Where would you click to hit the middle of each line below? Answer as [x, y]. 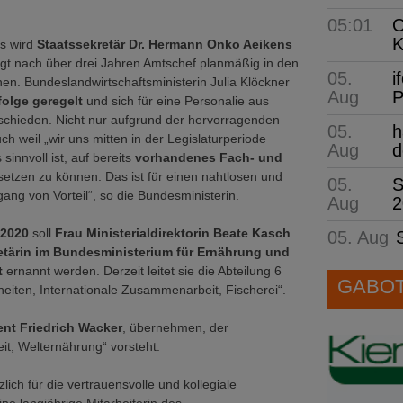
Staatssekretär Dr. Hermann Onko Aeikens [165, 44]
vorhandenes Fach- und [207, 157]
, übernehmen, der [175, 327]
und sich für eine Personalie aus [176, 101]
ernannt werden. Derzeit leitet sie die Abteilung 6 [144, 271]
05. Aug [358, 237]
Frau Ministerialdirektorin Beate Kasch [173, 233]
